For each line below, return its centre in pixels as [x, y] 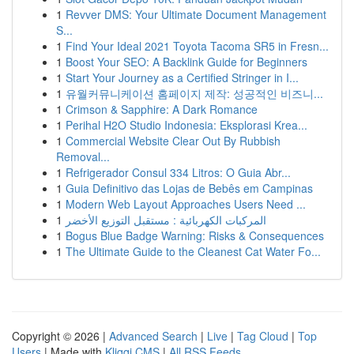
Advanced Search [153, 336]
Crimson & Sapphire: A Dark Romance [162, 109]
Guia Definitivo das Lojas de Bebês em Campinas [189, 188]
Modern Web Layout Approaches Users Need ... [186, 204]
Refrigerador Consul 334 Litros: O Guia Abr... [178, 172]
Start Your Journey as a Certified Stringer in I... [182, 77]
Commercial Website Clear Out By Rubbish [173, 141]
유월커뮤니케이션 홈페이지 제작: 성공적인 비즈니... [194, 93]
